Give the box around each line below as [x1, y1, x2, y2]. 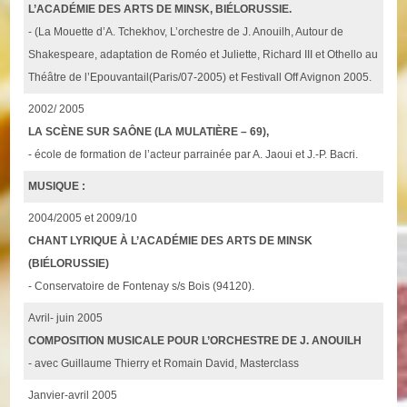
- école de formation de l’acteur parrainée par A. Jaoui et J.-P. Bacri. [28, 148, 359, 162]
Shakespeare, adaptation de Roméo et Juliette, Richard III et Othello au [28, 48, 379, 62]
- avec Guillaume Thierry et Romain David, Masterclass [28, 357, 300, 371]
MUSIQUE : [28, 180, 86, 194]
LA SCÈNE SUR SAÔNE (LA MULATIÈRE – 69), [28, 125, 270, 139]
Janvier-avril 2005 [28, 389, 118, 402]
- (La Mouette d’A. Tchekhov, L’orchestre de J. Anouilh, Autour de [28, 25, 344, 39]
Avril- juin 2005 [28, 312, 104, 325]
